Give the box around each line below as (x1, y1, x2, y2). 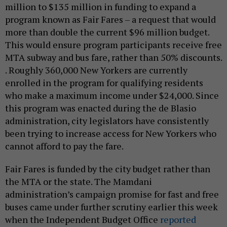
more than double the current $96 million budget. (5, 26, 209, 39)
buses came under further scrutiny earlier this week (5, 201, 218, 213)
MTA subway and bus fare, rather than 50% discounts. (5, 51, 222, 64)
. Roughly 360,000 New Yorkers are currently (5, 64, 187, 77)
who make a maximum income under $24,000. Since (5, 89, 219, 102)
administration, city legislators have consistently (5, 115, 209, 127)
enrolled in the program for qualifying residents (5, 77, 203, 89)
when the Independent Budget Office (5, 213, 160, 226)
